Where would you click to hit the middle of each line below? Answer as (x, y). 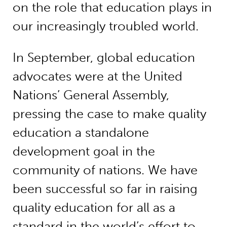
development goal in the (84, 151)
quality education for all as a (94, 207)
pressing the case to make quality (109, 113)
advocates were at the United (97, 76)
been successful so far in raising (105, 188)
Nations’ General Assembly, (91, 95)
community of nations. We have (105, 170)
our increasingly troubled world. (105, 26)
